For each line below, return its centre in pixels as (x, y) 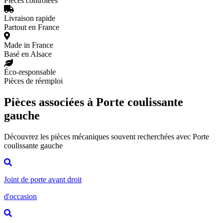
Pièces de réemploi (33, 81)
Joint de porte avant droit (43, 179)
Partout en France (32, 27)
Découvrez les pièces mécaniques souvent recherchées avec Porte (107, 136)
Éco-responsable (30, 72)
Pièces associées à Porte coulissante (94, 102)
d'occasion (20, 196)
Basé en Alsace (28, 54)
